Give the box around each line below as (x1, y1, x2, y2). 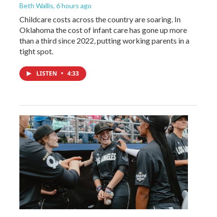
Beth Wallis (19, 1, 53, 10)
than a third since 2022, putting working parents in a (19, 36, 189, 45)
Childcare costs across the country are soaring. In (19, 15, 181, 24)
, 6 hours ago (53, 1, 92, 10)
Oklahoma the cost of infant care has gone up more (19, 25, 187, 34)
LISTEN (36, 69, 59, 77)
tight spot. (19, 46, 53, 56)
